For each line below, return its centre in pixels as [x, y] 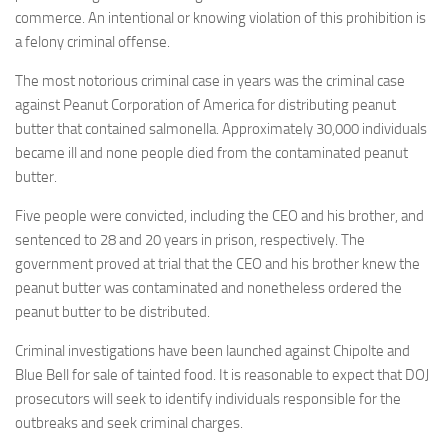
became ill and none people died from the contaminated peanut [211, 153]
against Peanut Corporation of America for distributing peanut [205, 105]
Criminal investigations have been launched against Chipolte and [212, 351]
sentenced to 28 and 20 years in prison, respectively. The [190, 240]
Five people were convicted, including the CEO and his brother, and [219, 216]
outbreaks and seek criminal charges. [129, 423]
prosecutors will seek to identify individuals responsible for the [208, 399]
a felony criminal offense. [92, 42]
